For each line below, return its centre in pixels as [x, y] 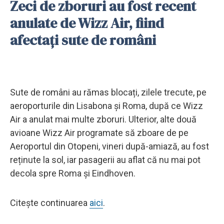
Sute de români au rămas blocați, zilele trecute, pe [108, 92]
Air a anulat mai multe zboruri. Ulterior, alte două [103, 119]
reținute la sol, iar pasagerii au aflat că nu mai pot [105, 159]
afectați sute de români [83, 40]
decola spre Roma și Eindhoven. [73, 173]
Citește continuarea [50, 202]
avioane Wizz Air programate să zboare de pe [99, 132]
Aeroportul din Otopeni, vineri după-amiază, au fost [109, 146]
